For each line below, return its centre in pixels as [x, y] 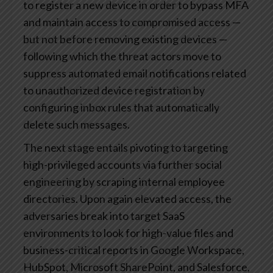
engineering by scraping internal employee [124, 181]
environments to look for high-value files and [128, 232]
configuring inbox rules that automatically [121, 107]
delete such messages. [76, 124]
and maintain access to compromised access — [132, 22]
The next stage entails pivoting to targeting [126, 147]
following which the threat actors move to [122, 56]
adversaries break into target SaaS [104, 215]
